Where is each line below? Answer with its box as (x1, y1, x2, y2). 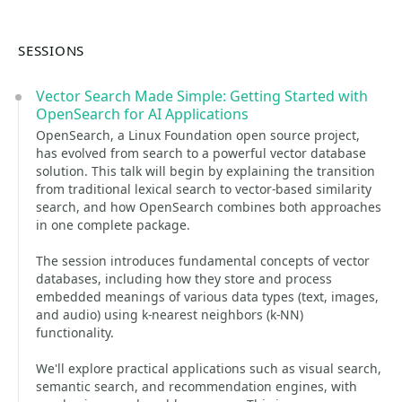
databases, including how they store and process (36, 270, 332, 287)
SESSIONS (18, 41, 85, 59)
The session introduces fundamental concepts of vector (36, 252, 370, 269)
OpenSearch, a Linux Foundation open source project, (36, 127, 360, 144)
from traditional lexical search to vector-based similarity (36, 180, 371, 197)
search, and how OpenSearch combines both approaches (36, 198, 381, 215)
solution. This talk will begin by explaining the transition (36, 162, 375, 179)
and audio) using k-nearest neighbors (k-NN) (36, 306, 303, 323)
